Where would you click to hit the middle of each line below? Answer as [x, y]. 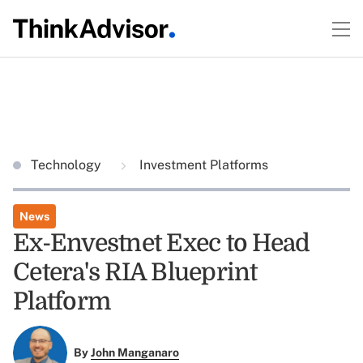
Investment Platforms [202, 165]
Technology [68, 165]
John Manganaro [135, 353]
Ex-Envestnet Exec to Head [162, 243]
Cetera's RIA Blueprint [135, 272]
